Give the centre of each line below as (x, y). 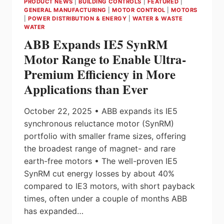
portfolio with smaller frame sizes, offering (105, 136)
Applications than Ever (86, 89)
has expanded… (54, 211)
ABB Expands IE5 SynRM (96, 44)
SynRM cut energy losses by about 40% (99, 174)
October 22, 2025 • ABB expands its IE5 (101, 111)
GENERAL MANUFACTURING (65, 10)
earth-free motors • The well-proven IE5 (101, 161)
